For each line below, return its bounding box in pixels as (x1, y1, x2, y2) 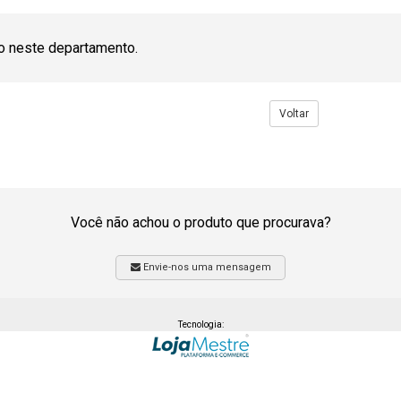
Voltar (278, 107, 309, 120)
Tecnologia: (177, 320, 224, 329)
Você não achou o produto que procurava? (70, 214, 331, 231)
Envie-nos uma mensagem (140, 261, 271, 273)
